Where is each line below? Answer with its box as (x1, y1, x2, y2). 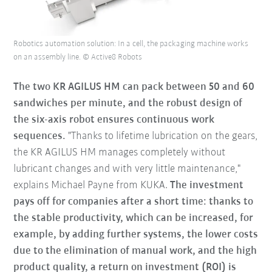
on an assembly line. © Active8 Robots (13, 53, 143, 62)
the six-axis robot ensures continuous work (13, 114, 215, 126)
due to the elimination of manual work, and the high (13, 245, 257, 257)
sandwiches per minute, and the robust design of (13, 98, 243, 109)
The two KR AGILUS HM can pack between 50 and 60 (13, 81, 255, 93)
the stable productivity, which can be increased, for (13, 212, 254, 224)
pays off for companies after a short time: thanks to (13, 196, 254, 208)
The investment (170, 180, 244, 191)
